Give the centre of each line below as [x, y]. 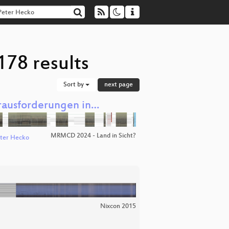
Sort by [74, 85]
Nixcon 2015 [118, 207]
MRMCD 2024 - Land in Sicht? [93, 136]
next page [119, 85]
